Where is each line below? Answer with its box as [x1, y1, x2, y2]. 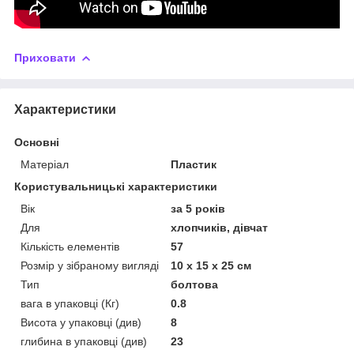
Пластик [171, 157, 217, 171]
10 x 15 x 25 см [171, 258, 252, 272]
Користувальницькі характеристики [14, 179, 217, 193]
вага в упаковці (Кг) [21, 296, 119, 310]
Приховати [14, 51, 76, 64]
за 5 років [171, 201, 226, 215]
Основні [14, 135, 59, 149]
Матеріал [21, 157, 69, 171]
